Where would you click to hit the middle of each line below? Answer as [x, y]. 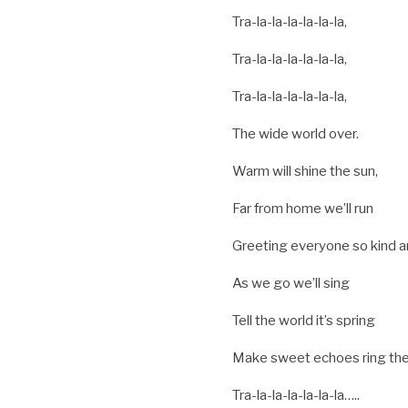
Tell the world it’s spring [303, 321]
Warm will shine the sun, [305, 172]
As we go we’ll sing [291, 284]
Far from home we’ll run [302, 209]
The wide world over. [295, 134]
